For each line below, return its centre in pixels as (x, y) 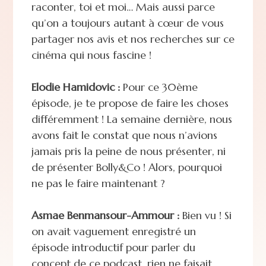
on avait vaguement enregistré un (113, 231)
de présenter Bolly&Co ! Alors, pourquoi (126, 167)
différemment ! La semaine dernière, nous (132, 119)
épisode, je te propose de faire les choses (130, 103)
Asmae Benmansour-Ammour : (105, 215)
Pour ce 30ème (159, 87)
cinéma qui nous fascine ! (91, 55)
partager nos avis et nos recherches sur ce (133, 39)
